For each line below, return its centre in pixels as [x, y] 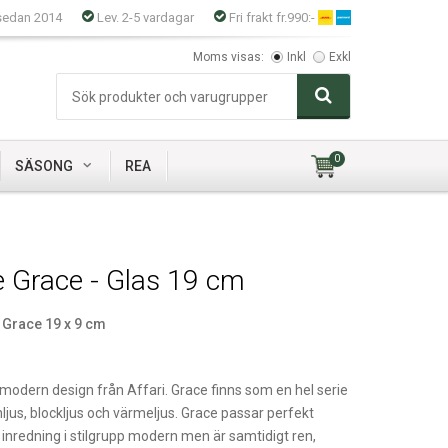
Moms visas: [228, 57]
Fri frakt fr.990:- [272, 17]
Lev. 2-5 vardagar [144, 17]
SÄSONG [44, 166]
